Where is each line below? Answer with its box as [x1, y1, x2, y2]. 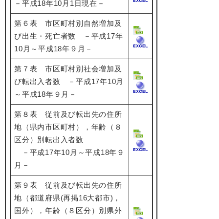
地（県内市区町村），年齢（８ [14, 123, 122, 131]
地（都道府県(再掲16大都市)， [14, 194, 121, 202]
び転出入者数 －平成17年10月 [14, 77, 124, 86]
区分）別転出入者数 [14, 135, 84, 144]
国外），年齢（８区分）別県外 [14, 206, 122, 215]
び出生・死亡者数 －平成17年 [14, 32, 123, 40]
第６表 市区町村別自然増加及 [14, 19, 122, 27]
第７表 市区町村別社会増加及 [14, 65, 122, 73]
